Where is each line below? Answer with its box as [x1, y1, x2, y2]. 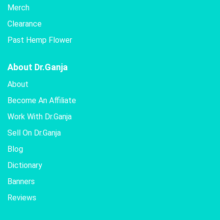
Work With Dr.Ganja [7, 112, 72, 122]
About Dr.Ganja [7, 62, 68, 73]
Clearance [7, 19, 42, 29]
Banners [7, 177, 35, 187]
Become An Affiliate [7, 96, 76, 106]
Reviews [7, 193, 36, 203]
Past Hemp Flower [7, 35, 72, 45]
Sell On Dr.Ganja [7, 128, 61, 138]
